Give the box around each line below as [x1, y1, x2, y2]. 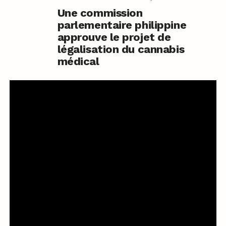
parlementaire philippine [57, 19, 187, 32]
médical [57, 55, 99, 68]
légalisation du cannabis [57, 43, 185, 56]
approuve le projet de [57, 31, 171, 44]
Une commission [57, 7, 143, 20]
